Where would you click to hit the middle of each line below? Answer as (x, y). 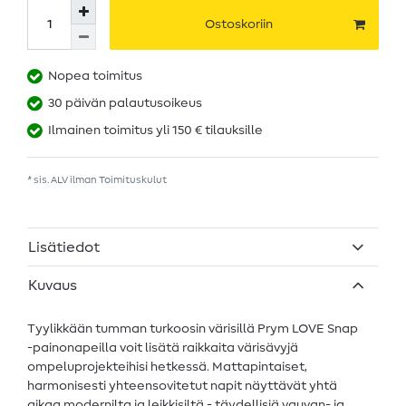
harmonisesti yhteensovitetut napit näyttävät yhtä (182, 386)
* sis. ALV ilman (63, 180)
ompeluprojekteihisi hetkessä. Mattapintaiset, (167, 367)
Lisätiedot (64, 247)
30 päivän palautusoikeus (125, 104)
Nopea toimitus (95, 77)
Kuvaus (53, 285)
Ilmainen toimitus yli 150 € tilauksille (155, 131)
